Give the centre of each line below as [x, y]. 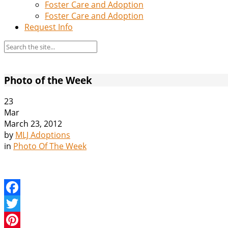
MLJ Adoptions [43, 135]
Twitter [18, 220]
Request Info [49, 27]
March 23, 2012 [33, 124]
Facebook [22, 204]
